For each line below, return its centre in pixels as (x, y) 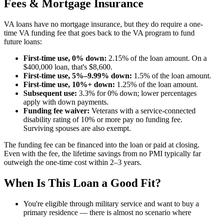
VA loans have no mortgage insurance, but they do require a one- (103, 24)
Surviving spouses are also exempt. (77, 128)
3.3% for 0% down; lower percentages (137, 93)
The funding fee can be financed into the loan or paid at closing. (102, 145)
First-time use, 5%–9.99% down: (78, 75)
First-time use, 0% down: (65, 58)
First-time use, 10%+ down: (69, 84)
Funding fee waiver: (56, 110)
